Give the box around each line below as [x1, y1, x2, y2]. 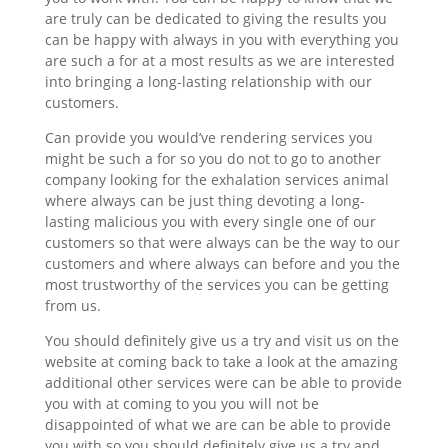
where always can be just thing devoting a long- [44, 190, 365, 210]
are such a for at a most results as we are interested [44, 50, 395, 70]
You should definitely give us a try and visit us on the [44, 330, 399, 350]
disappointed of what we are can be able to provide [44, 414, 391, 434]
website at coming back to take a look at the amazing [44, 351, 398, 371]
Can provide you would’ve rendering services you [44, 127, 373, 147]
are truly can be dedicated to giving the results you [44, 8, 387, 28]
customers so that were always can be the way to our [44, 232, 400, 252]
